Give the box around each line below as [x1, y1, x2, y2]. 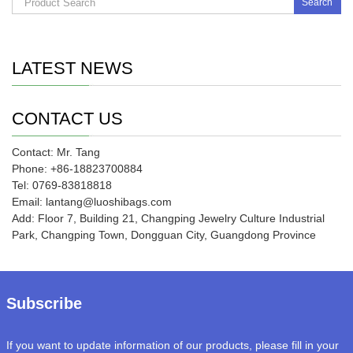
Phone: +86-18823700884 [12, 162, 143, 176]
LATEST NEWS [12, 58, 133, 79]
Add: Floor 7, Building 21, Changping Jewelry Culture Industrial [12, 212, 325, 225]
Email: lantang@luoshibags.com [12, 195, 172, 209]
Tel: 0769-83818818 [12, 179, 112, 192]
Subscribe [6, 295, 82, 313]
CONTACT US [12, 109, 123, 129]
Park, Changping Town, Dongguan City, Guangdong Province [12, 229, 316, 242]
